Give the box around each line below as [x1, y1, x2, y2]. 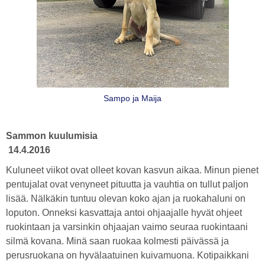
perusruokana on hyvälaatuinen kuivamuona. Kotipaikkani [6, 250, 249, 260]
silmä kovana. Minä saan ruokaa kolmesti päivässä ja [6, 236, 229, 246]
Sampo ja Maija [104, 93, 161, 103]
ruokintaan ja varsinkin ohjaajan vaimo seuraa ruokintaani [6, 222, 248, 232]
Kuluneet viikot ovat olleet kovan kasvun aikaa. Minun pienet [6, 165, 258, 175]
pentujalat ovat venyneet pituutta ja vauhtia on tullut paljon [6, 179, 248, 189]
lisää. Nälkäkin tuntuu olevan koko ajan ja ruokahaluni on [6, 193, 245, 203]
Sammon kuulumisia [6, 131, 230, 141]
